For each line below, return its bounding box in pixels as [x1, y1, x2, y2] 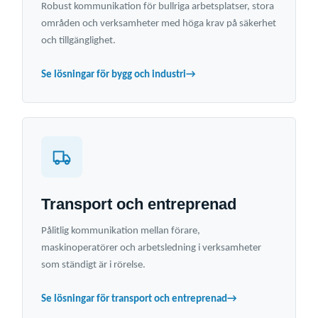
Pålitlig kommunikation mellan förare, [41, 226, 200, 237]
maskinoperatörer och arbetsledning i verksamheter [41, 243, 261, 254]
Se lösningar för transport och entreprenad [41, 294, 227, 305]
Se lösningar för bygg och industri [41, 70, 186, 81]
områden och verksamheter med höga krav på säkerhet [41, 18, 276, 30]
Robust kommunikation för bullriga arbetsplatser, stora [41, 1, 274, 13]
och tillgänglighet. [41, 35, 116, 47]
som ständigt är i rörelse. [41, 260, 146, 271]
